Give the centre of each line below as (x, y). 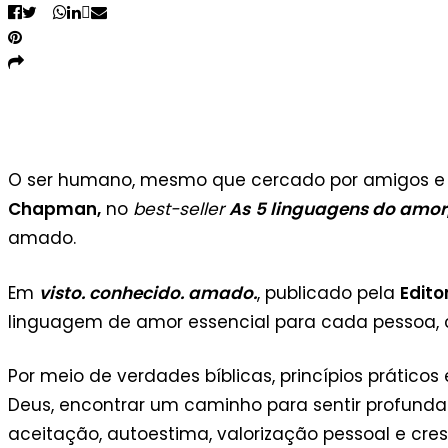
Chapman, (54, 209)
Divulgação (80, 142)
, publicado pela (328, 292)
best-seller (178, 209)
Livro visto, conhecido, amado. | (135, 128)
